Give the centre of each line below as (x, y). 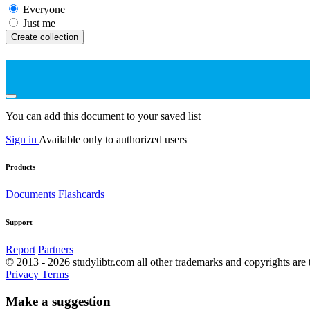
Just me (39, 24)
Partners (56, 250)
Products (20, 167)
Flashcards (81, 194)
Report (20, 250)
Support (19, 222)
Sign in (22, 139)
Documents (30, 194)
